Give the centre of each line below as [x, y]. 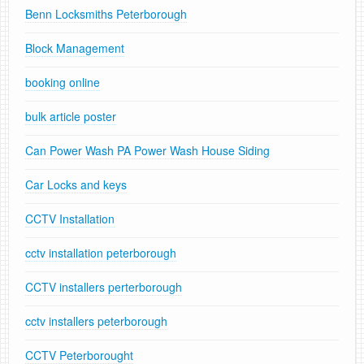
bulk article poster [71, 117]
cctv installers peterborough [96, 321]
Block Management [75, 48]
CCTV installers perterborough [104, 287]
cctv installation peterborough [101, 253]
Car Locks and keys [76, 185]
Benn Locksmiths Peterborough [106, 14]
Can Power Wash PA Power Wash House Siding [147, 151]
